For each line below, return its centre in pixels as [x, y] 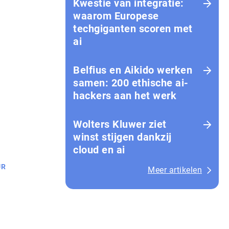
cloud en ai [99, 150]
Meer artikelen [175, 170]
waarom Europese [116, 16]
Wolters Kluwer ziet [120, 124]
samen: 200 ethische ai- [131, 83]
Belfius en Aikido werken [133, 70]
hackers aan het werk [125, 96]
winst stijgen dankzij [122, 137]
